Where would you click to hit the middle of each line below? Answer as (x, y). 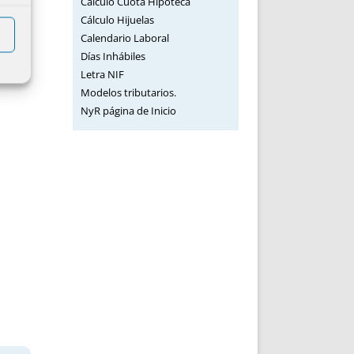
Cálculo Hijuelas (117, 20)
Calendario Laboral (124, 38)
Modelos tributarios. (128, 92)
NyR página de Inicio (128, 111)
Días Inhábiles (113, 56)
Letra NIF (102, 74)
